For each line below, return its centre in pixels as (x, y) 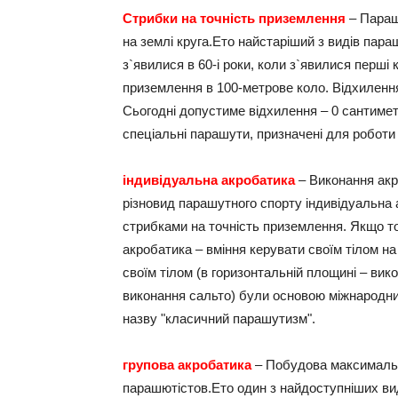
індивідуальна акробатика (209, 180)
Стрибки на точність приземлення (234, 18)
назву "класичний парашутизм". (219, 318)
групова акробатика (187, 365)
